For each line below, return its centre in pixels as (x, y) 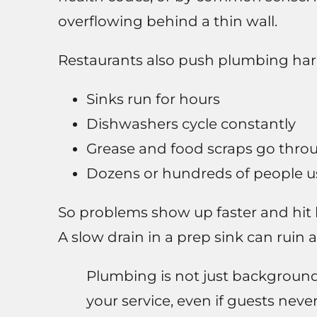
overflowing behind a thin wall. (167, 22)
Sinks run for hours (153, 99)
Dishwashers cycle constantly (191, 124)
